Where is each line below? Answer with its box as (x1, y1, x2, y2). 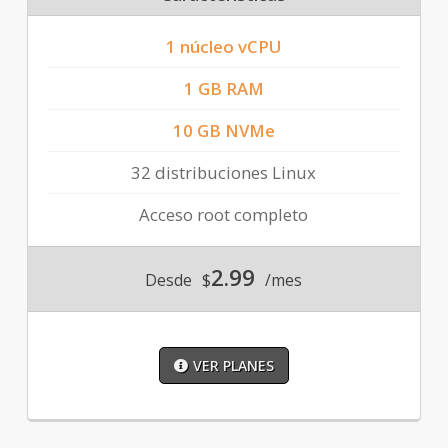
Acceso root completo (139, 203, 309, 227)
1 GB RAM (183, 77, 264, 101)
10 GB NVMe (172, 119, 275, 143)
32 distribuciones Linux (131, 161, 317, 185)
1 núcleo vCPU (166, 35, 282, 59)
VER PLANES (192, 356, 274, 376)
